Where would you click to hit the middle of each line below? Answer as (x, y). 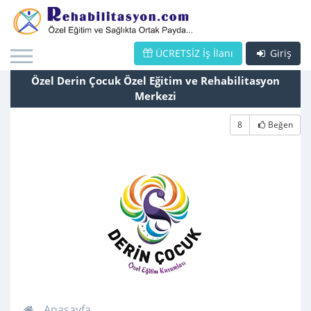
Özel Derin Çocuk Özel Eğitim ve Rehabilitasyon (155, 81)
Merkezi (155, 96)
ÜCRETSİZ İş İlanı (193, 53)
